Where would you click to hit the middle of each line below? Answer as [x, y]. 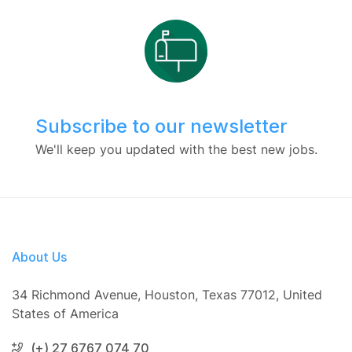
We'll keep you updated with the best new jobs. [176, 149]
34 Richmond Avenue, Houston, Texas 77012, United [167, 294]
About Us [39, 257]
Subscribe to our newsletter [161, 126]
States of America [65, 313]
